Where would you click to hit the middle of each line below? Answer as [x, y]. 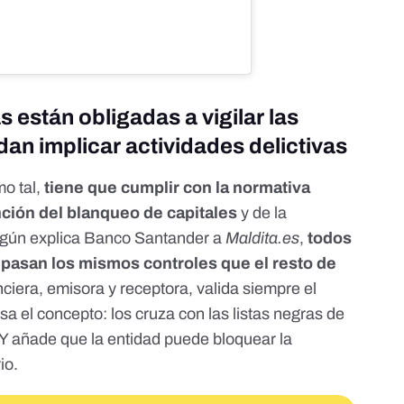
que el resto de [277, 264]
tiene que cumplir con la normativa [178, 188]
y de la [262, 213]
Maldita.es [263, 239]
